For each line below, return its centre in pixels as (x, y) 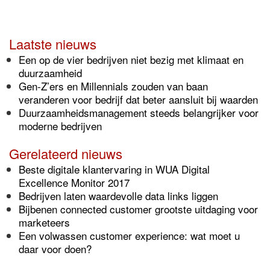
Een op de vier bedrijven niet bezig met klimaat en (131, 59)
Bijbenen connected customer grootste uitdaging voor (138, 209)
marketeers (44, 222)
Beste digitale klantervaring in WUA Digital (114, 169)
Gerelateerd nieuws (66, 153)
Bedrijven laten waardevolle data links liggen (118, 196)
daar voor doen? (55, 249)
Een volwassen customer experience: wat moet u (129, 235)
